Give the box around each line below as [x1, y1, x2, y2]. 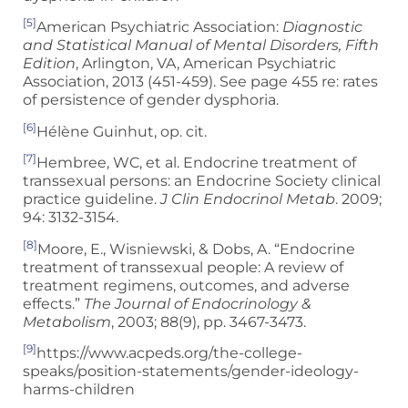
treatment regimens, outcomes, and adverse [23, 276, 350, 294]
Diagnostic [282, 18, 362, 36]
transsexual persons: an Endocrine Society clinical [23, 172, 381, 190]
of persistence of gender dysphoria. [23, 91, 279, 109]
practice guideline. [23, 190, 160, 209]
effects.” [23, 294, 84, 312]
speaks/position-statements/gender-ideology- [23, 362, 359, 381]
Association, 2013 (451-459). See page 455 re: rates [23, 73, 378, 91]
